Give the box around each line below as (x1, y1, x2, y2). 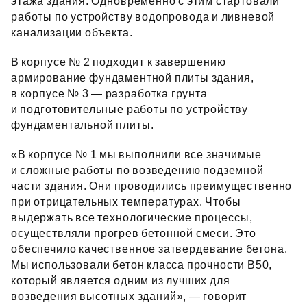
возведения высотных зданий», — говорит (11, 291, 247, 302)
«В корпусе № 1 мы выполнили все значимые (11, 149, 262, 160)
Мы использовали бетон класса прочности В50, (11, 259, 273, 271)
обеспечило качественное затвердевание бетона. (11, 243, 288, 255)
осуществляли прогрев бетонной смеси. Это (11, 228, 257, 239)
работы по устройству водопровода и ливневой (11, 11, 275, 23)
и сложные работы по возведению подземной (11, 164, 264, 176)
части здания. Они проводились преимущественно (11, 180, 293, 192)
